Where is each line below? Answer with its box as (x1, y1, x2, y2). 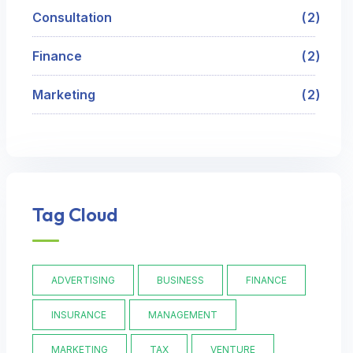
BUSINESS (156, 274, 204, 287)
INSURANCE (50, 309, 106, 321)
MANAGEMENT (147, 309, 217, 321)
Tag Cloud (32, 203, 118, 227)
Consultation (32, 9, 112, 26)
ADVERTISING (50, 274, 115, 287)
